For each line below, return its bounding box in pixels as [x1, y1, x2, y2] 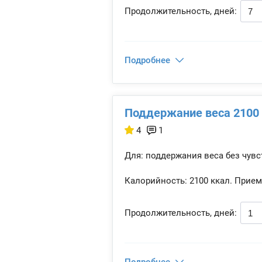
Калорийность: [125, 175, 187, 186]
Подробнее [125, 55, 170, 65]
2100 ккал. [187, 175, 232, 186]
